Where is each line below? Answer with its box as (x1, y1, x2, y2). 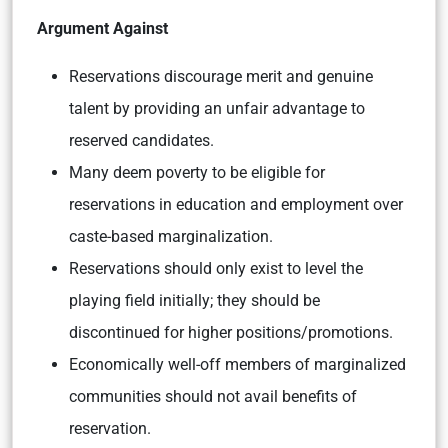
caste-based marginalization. (69, 226, 273, 246)
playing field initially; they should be (69, 290, 320, 310)
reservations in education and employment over (69, 194, 403, 214)
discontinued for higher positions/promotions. (69, 322, 393, 342)
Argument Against (37, 18, 168, 38)
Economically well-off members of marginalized (69, 354, 406, 374)
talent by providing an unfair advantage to (69, 98, 365, 118)
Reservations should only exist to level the (69, 258, 363, 278)
